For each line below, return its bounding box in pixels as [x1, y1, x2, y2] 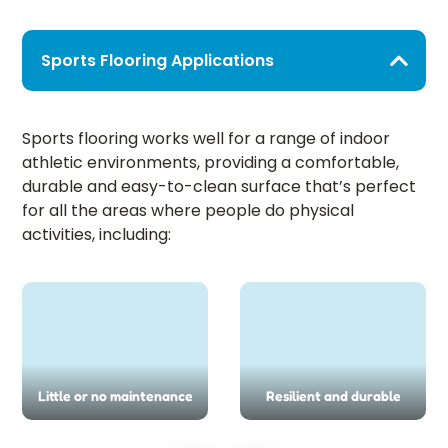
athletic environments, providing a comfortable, [22, 151, 399, 175]
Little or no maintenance [37, 387, 193, 405]
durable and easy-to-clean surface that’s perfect [22, 175, 416, 199]
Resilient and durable [265, 387, 401, 405]
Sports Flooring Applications [41, 49, 274, 73]
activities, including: [22, 223, 171, 247]
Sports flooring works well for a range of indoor [22, 127, 390, 151]
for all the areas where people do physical [22, 199, 354, 223]
